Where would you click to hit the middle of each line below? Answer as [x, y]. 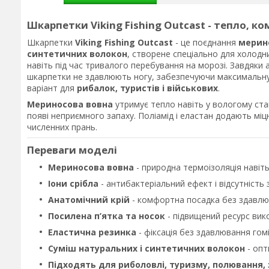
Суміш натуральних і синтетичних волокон [147, 248]
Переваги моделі [72, 150]
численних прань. [62, 127]
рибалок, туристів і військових [147, 88]
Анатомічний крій [89, 200]
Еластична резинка [92, 232]
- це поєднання [206, 42]
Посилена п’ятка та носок [107, 216]
